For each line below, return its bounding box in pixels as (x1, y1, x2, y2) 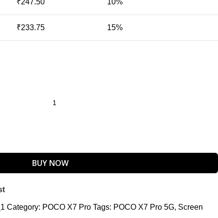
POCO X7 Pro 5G (113, 203, 174, 211)
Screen (178, 203, 203, 211)
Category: (7, 203, 40, 211)
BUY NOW (32, 158, 69, 168)
